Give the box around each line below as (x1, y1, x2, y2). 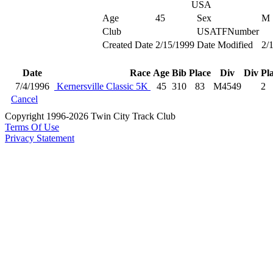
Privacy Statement (5, 133, 74, 143)
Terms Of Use (5, 122, 59, 132)
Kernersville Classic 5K (54, 81, 151, 91)
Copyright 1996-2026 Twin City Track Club (5, 111, 175, 121)
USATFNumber (196, 26, 259, 37)
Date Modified (196, 40, 253, 50)
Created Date (102, 40, 153, 50)
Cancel (11, 94, 38, 104)
